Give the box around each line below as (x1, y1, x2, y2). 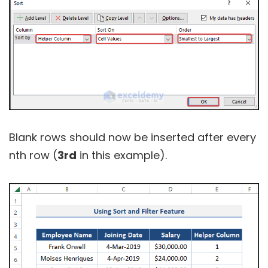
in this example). (77, 148, 167, 163)
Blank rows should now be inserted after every (9, 130, 256, 145)
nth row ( (9, 148, 57, 163)
